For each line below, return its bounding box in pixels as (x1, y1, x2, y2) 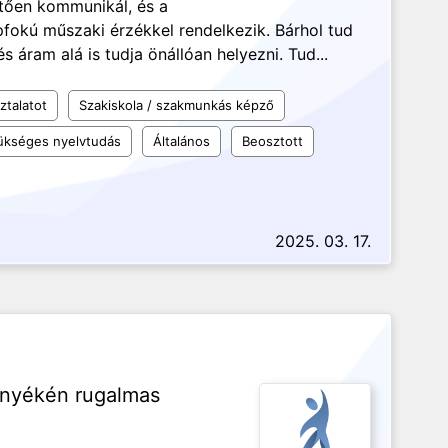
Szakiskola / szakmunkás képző (79, 97, 274, 113)
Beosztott (242, 133, 303, 149)
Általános (153, 133, 210, 149)
